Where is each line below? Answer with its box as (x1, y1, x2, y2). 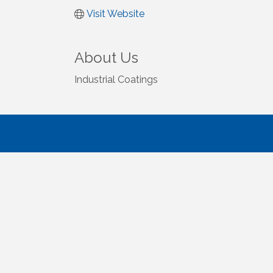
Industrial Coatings (74, 74, 158, 86)
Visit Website (87, 8, 144, 20)
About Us (74, 49, 138, 67)
